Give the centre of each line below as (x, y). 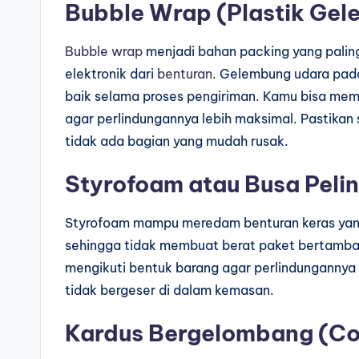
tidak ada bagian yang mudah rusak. (177, 141)
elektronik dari (111, 74)
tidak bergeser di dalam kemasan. (169, 290)
